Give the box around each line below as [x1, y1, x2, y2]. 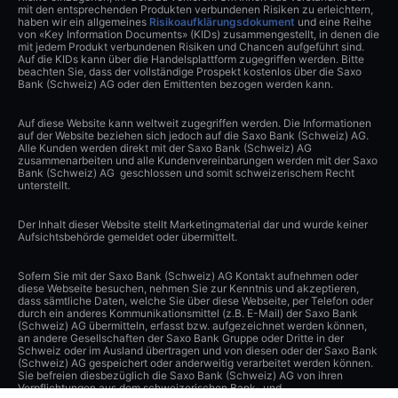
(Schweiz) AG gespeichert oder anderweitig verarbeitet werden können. [18, 356, 373, 370]
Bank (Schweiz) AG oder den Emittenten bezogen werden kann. [18, 77, 333, 92]
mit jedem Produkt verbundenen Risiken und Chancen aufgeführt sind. [18, 40, 364, 54]
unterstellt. [18, 179, 70, 193]
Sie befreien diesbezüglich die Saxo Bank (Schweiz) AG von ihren [18, 369, 343, 383]
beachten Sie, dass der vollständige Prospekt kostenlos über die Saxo [18, 65, 362, 79]
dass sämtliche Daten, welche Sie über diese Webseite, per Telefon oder [18, 294, 373, 308]
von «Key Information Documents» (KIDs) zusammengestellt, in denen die [18, 28, 379, 42]
